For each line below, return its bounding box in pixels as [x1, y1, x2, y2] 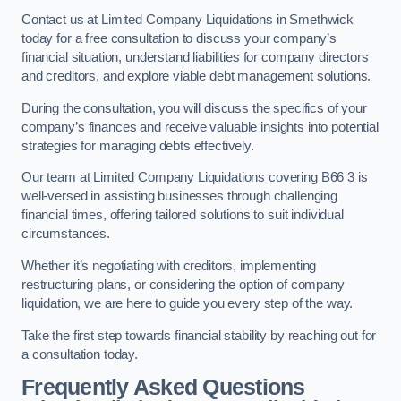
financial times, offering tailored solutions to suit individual [21, 208, 344, 223]
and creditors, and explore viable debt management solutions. [21, 69, 371, 84]
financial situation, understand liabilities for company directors [21, 50, 369, 65]
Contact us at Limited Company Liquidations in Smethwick [21, 13, 354, 28]
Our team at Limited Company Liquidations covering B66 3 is [21, 170, 368, 185]
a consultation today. [21, 346, 138, 362]
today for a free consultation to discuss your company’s [21, 31, 337, 47]
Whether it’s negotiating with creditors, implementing [21, 259, 317, 273]
